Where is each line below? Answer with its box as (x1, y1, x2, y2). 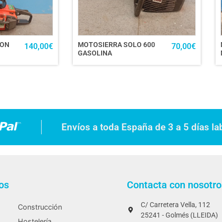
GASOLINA (78, 49, 112, 58)
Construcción (18, 202, 62, 211)
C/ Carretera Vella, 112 (141, 200, 210, 209)
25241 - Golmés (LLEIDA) (141, 211, 218, 220)
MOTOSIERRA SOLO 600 (78, 41, 155, 50)
